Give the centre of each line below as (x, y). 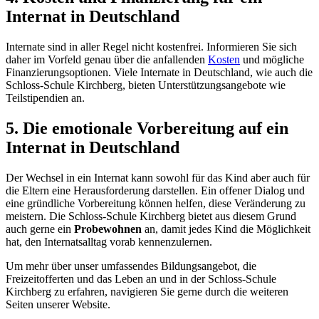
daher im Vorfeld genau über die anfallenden (107, 60)
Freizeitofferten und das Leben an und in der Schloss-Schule (141, 279)
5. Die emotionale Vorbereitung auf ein (147, 129)
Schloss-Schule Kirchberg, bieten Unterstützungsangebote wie (146, 85)
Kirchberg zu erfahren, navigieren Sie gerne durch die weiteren (147, 292)
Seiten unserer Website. (58, 304)
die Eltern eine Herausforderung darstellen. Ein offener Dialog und (155, 190)
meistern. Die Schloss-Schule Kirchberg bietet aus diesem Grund (151, 216)
